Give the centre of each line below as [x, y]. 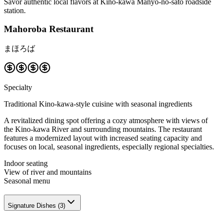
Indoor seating [26, 163]
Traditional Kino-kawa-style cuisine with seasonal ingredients [98, 104]
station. [15, 10]
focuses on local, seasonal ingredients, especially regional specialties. [109, 146]
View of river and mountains [48, 172]
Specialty [18, 87]
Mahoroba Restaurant [49, 29]
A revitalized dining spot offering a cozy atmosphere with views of [106, 120]
